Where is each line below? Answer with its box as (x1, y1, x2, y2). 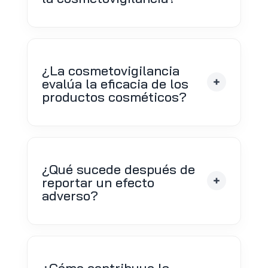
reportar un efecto (41, 173, 154, 191)
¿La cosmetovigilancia (41, 62, 179, 79)
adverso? (41, 187, 98, 204)
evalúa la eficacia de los (41, 75, 188, 92)
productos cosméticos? (41, 88, 187, 105)
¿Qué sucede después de (41, 160, 195, 178)
